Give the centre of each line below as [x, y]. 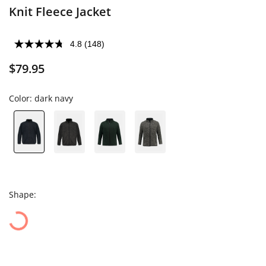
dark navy [54, 98]
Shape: [23, 194]
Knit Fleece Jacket [60, 12]
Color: [22, 98]
